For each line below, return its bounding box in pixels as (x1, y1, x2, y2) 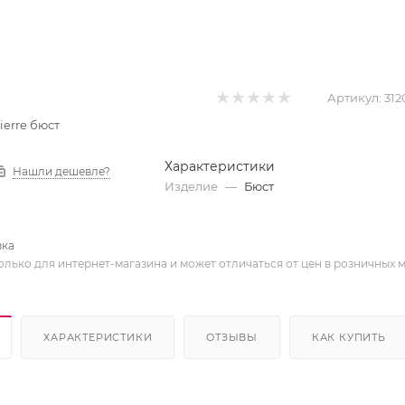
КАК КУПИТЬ (311, 330, 386, 344)
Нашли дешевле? (13, 165, 110, 178)
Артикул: (327, 90, 381, 105)
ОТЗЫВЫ (206, 330, 259, 344)
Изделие (164, 179, 221, 193)
